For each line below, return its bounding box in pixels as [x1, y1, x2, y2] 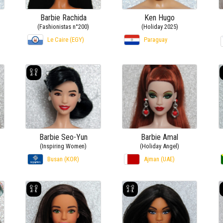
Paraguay [144, 35, 168, 43]
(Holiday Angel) [140, 142, 180, 150]
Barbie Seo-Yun [39, 132, 88, 142]
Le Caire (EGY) [47, 35, 85, 43]
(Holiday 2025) [141, 22, 178, 30]
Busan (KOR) [47, 155, 80, 163]
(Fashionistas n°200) [37, 22, 90, 30]
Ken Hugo [144, 12, 175, 22]
